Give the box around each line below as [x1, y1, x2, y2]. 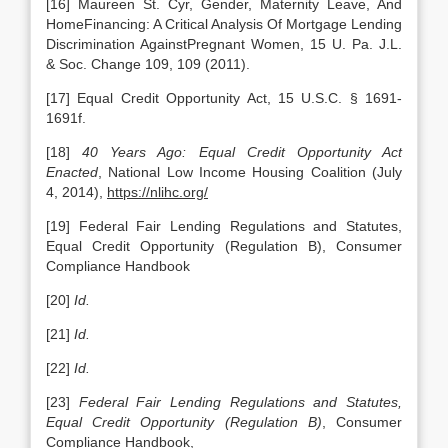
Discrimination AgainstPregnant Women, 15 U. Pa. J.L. [46, 36, 402, 52]
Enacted [46, 164, 98, 180]
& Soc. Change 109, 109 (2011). [46, 56, 250, 72]
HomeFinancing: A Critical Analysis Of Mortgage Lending [46, 16, 402, 32]
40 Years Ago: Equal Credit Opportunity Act [82, 144, 403, 160]
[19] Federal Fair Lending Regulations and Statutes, [46, 218, 402, 234]
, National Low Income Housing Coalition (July [98, 164, 402, 180]
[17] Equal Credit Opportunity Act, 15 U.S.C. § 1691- [46, 90, 402, 106]
